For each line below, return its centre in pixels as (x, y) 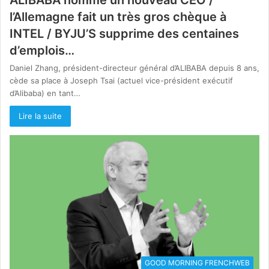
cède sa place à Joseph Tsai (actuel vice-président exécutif (121, 80)
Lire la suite (40, 116)
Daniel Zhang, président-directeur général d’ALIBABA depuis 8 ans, (134, 68)
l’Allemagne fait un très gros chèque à (118, 17)
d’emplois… (42, 50)
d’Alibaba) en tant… (45, 93)
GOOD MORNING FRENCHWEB (197, 263)
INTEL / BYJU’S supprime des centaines (124, 33)
